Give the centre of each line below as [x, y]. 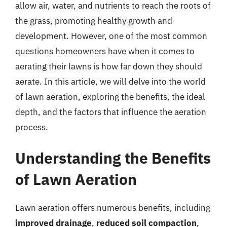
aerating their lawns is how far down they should [109, 66]
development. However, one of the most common [111, 36]
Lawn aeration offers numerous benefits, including [113, 208]
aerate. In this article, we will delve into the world [110, 81]
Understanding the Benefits [113, 158]
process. [32, 127]
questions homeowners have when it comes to [105, 51]
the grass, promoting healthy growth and [94, 21]
